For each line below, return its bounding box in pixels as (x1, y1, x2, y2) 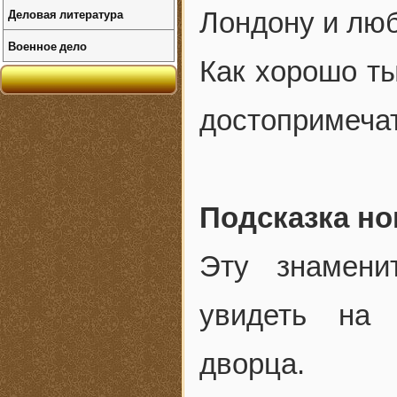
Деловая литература (8, 5, 123, 22)
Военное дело (8, 37, 87, 54)
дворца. (199, 347, 305, 380)
